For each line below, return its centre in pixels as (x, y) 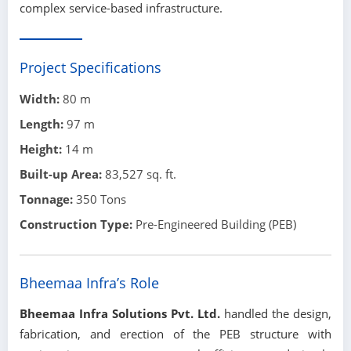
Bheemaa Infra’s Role (89, 283)
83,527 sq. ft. (139, 174)
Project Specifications (90, 67)
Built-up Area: (61, 174)
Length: (42, 124)
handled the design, (276, 314)
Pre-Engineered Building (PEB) (214, 224)
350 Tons (100, 199)
